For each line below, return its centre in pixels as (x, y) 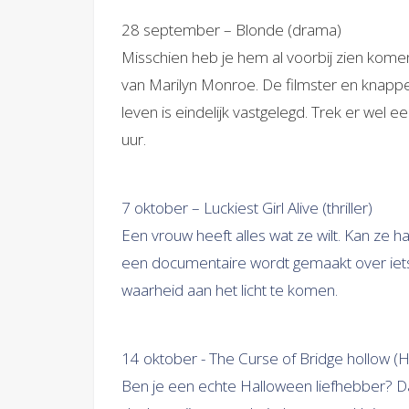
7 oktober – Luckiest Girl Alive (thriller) (247, 208)
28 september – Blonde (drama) (231, 30)
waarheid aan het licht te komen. (231, 290)
